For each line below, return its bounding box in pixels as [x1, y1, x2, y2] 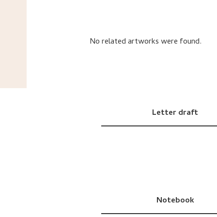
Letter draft [152, 107, 199, 120]
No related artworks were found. [90, 36, 201, 48]
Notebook [156, 195, 194, 208]
